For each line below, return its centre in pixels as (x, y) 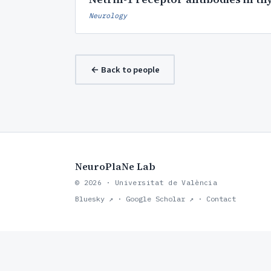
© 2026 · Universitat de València (146, 182)
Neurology (108, 15)
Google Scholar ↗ (160, 199)
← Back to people (125, 70)
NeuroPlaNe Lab (115, 166)
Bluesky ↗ (94, 199)
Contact (221, 199)
